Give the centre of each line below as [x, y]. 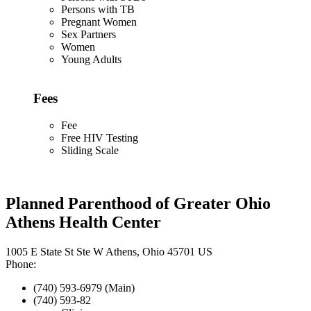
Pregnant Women [99, 22]
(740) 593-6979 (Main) [84, 288]
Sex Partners [89, 34]
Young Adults [91, 59]
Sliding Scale [90, 151]
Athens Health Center [83, 222]
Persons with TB [98, 9]
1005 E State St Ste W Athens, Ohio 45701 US [109, 252]
